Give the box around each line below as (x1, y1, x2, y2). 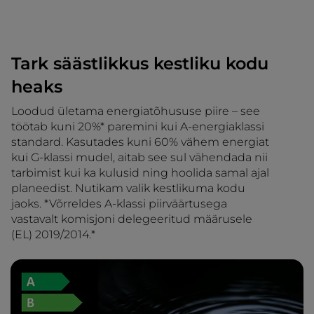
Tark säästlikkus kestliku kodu (11, 53, 268, 74)
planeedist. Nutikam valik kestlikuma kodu (11, 181, 245, 195)
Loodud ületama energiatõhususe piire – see (11, 104, 260, 118)
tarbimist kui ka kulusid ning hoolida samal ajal (11, 165, 269, 179)
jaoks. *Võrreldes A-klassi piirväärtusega (11, 196, 227, 210)
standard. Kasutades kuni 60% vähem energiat (11, 135, 269, 149)
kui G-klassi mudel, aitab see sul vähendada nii (11, 150, 268, 164)
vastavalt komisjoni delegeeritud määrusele (11, 212, 252, 226)
